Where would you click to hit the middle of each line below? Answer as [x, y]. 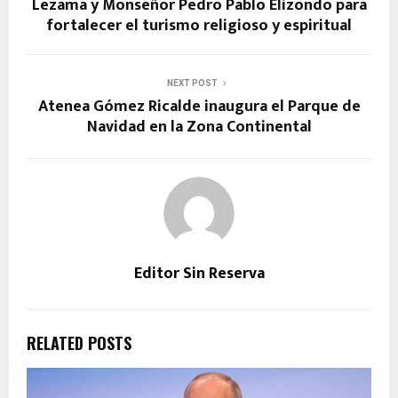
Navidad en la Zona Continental [199, 127]
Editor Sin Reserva [199, 274]
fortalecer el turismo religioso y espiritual [199, 26]
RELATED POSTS [79, 343]
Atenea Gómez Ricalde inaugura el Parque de [199, 107]
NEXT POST [192, 84]
